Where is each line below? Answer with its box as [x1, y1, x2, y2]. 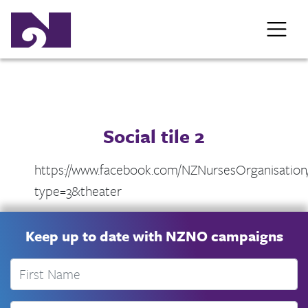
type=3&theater [34, 180, 122, 201]
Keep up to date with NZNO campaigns [25, 225, 283, 246]
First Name [10, 258, 71, 278]
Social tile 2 [103, 122, 205, 149]
